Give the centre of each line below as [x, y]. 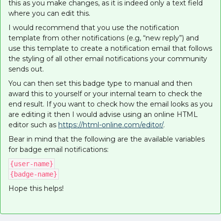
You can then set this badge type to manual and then [100, 83]
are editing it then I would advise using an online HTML [103, 114]
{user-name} [32, 164]
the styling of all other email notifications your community [108, 59]
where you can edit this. [49, 13]
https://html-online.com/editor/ [111, 125]
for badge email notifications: [58, 149]
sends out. [26, 69]
